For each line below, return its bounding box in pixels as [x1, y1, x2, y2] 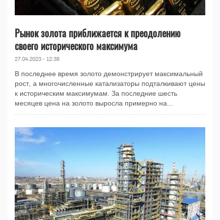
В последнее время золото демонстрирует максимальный [15, 70, 203, 78]
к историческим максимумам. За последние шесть [15, 89, 177, 97]
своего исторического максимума [15, 38, 137, 53]
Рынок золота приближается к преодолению [15, 25, 180, 40]
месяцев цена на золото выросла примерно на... [15, 99, 173, 107]
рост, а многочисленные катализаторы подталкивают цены [15, 80, 205, 87]
